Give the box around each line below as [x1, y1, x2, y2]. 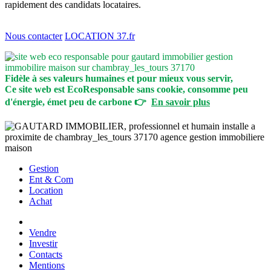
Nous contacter [5, 30, 62, 41]
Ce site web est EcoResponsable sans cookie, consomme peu [5, 83, 248, 94]
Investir [29, 238, 57, 249]
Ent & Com [29, 174, 73, 184]
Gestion [29, 163, 59, 174]
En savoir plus [151, 96, 210, 107]
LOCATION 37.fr [65, 30, 135, 41]
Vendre [29, 227, 56, 238]
